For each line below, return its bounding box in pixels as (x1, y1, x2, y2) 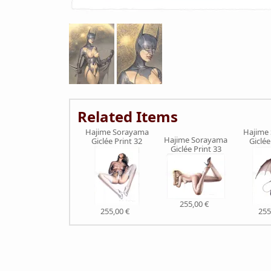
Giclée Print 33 (170, 143, 221, 154)
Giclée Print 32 (91, 135, 143, 146)
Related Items (77, 106, 178, 126)
